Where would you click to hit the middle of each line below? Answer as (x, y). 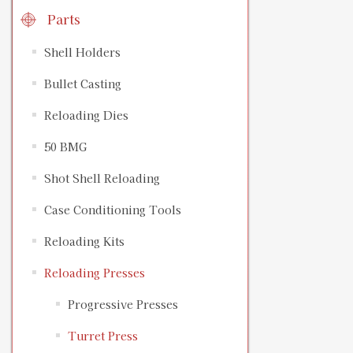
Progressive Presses (123, 305)
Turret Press (103, 336)
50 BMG (65, 147)
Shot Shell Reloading (102, 178)
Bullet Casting (83, 84)
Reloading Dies (86, 115)
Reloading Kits (84, 242)
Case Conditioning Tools (113, 210)
